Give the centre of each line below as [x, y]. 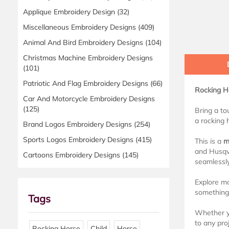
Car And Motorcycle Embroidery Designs [89, 99]
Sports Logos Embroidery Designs [79, 140]
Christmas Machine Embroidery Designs [88, 58]
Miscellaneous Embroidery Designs [81, 27]
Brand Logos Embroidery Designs [78, 124]
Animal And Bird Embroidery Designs [84, 43]
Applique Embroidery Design [70, 12]
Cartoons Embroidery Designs [73, 155]
